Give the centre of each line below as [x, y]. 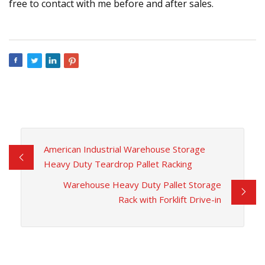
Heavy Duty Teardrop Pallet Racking [118, 164]
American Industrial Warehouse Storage [124, 149]
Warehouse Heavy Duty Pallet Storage [143, 184]
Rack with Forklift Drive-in [170, 199]
